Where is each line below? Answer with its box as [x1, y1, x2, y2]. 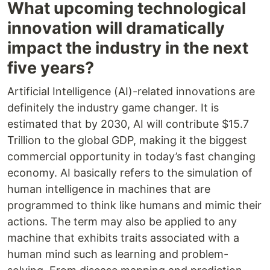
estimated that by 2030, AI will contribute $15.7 [7, 118, 249, 131]
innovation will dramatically [7, 18, 225, 39]
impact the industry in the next [7, 38, 248, 58]
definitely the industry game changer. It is [7, 101, 219, 115]
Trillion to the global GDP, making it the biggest [7, 134, 247, 147]
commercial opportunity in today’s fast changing [7, 150, 256, 163]
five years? [7, 58, 94, 78]
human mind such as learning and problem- [7, 248, 228, 261]
